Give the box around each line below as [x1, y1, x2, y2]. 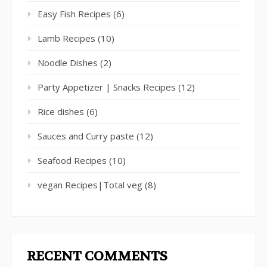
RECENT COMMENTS [27, 248, 167, 265]
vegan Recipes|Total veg [38, 179, 142, 191]
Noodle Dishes [38, 57, 98, 69]
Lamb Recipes [38, 32, 95, 45]
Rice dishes [38, 105, 84, 118]
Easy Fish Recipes [38, 8, 111, 20]
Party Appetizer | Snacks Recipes [38, 81, 176, 94]
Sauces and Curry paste [38, 130, 134, 142]
